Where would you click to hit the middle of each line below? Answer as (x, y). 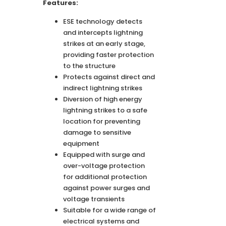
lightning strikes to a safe (105, 110)
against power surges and (106, 188)
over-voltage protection (104, 165)
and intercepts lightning (103, 32)
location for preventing (102, 121)
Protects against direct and (109, 77)
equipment (81, 143)
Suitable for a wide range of (109, 210)
